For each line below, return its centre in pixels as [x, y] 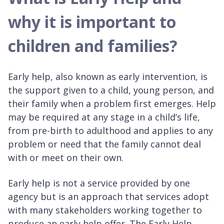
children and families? [93, 45]
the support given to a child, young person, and [111, 90]
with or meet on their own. [66, 157]
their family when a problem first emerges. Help [112, 103]
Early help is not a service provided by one [99, 183]
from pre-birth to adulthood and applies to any [110, 130]
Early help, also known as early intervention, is [108, 76]
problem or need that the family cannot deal [104, 144]
